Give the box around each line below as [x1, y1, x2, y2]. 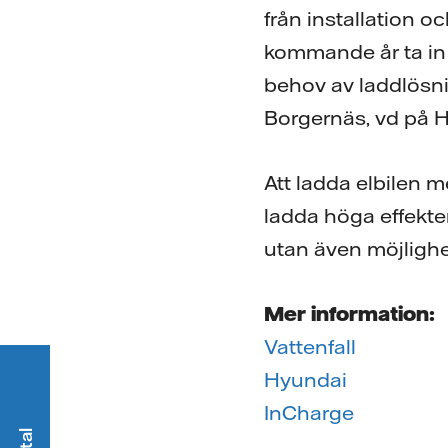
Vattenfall [264, 334, 356, 359]
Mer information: [264, 301, 435, 326]
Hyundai [264, 367, 347, 392]
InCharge [264, 400, 354, 425]
